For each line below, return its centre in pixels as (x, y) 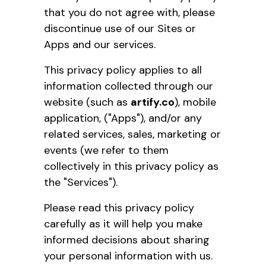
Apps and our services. (100, 44)
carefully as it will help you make (123, 224)
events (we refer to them (106, 150)
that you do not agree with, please (129, 12)
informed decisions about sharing (127, 240)
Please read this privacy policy (119, 208)
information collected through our (129, 86)
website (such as (87, 102)
